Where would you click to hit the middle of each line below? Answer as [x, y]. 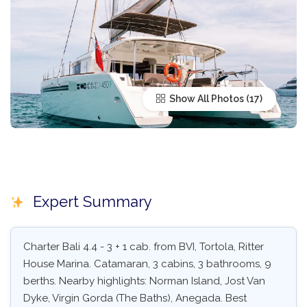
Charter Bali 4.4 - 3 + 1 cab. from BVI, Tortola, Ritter [144, 247]
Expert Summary [90, 202]
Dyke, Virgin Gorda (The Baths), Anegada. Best [135, 298]
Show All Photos [206, 99]
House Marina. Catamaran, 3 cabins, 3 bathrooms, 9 [147, 264]
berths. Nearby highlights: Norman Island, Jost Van [144, 281]
